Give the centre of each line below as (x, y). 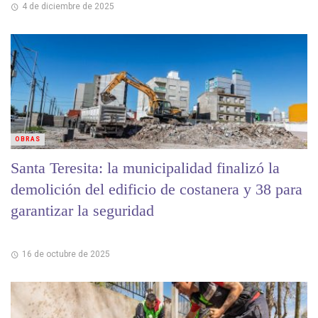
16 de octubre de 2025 (66, 254)
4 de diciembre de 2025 (68, 7)
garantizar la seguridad (82, 211)
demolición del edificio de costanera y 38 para (157, 190)
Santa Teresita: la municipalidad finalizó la (145, 168)
